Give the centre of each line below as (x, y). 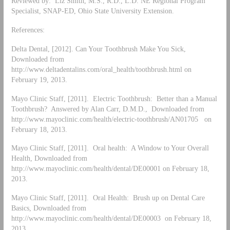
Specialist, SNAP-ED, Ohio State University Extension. (92, 11)
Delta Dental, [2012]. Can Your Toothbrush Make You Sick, (99, 49)
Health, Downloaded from (49, 158)
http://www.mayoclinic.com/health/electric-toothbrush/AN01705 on (111, 119)
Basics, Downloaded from (49, 208)
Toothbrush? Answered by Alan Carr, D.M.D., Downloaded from (108, 109)
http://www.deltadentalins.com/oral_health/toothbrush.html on (101, 69)
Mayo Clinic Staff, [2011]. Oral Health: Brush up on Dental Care (108, 198)
